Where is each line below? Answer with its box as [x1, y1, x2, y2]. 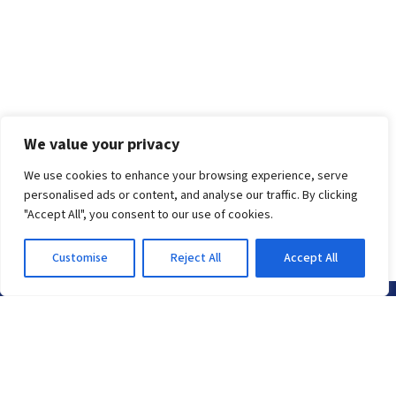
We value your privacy [24, 133, 179, 156]
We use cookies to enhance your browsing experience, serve [24, 167, 348, 185]
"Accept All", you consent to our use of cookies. [24, 206, 273, 224]
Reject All [170, 249, 221, 267]
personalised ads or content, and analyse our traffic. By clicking [24, 187, 358, 204]
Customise [51, 249, 108, 267]
